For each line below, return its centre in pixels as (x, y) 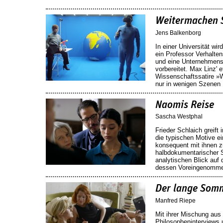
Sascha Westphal (179, 117)
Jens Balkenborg (178, 33)
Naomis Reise (185, 105)
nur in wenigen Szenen (188, 84)
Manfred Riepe (175, 201)
